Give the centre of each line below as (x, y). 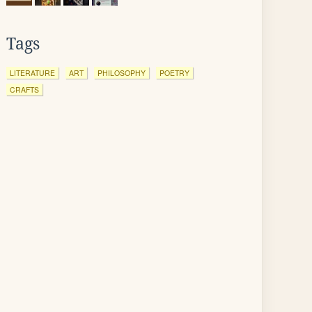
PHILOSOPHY (122, 73)
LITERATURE (32, 73)
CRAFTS (24, 89)
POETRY (174, 73)
